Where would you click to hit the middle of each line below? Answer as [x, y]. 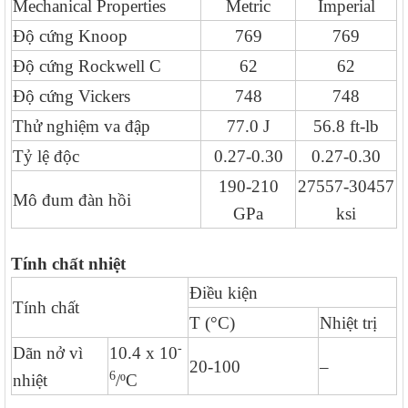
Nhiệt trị [348, 323]
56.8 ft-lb [346, 127]
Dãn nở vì [48, 353]
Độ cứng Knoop [70, 36]
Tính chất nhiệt [68, 264]
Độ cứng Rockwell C [87, 66]
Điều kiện [224, 293]
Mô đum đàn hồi [72, 200]
